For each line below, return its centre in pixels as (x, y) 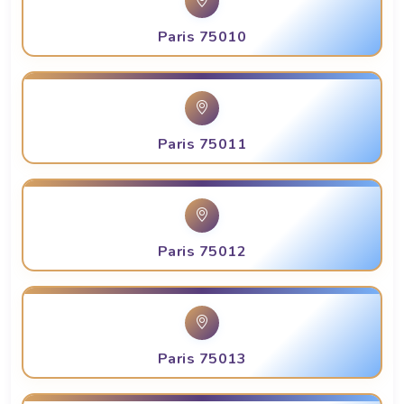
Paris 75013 (202, 359)
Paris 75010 (202, 37)
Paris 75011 (202, 145)
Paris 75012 (202, 252)
